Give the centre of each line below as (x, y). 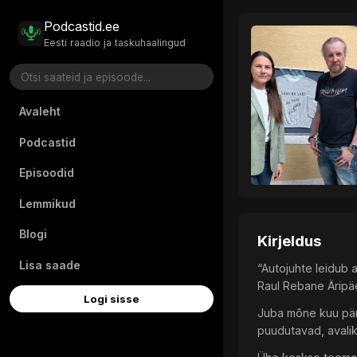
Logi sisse (112, 299)
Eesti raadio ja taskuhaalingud (115, 42)
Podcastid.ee (82, 27)
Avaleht (40, 111)
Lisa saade (50, 265)
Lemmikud (47, 203)
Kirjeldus (290, 241)
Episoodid (47, 173)
